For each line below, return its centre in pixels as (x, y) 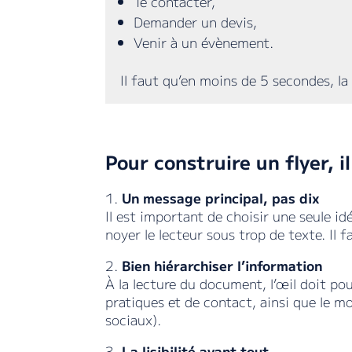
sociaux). (134, 320)
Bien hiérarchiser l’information (222, 266)
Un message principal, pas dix (221, 198)
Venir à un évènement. (204, 42)
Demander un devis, (196, 21)
